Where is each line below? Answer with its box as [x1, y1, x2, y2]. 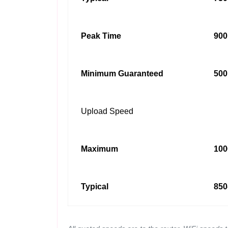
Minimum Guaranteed [81, 69, 163, 78]
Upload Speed [81, 107, 133, 116]
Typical [81, 182, 108, 191]
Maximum [81, 145, 118, 153]
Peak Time [81, 32, 121, 40]
